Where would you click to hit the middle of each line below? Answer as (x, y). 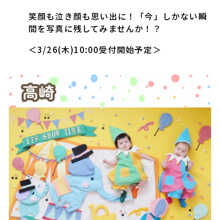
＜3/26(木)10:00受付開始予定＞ (95, 50)
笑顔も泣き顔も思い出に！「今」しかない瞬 (118, 16)
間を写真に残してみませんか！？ (95, 29)
